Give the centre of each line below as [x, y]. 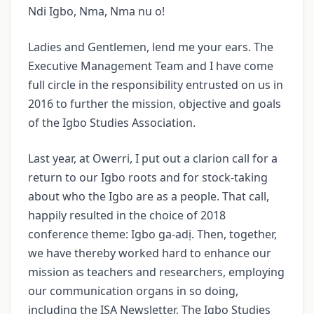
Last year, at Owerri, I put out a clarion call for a [153, 159]
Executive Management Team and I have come [151, 66]
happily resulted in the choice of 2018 [127, 216]
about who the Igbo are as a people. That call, [149, 197]
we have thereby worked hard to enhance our [150, 253]
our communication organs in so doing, [133, 291]
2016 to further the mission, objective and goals [155, 104]
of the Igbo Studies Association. [112, 123]
